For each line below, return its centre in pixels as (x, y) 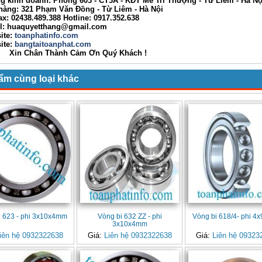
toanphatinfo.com (45, 35)
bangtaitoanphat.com (53, 44)
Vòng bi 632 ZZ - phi (130, 216)
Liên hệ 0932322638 (138, 236)
